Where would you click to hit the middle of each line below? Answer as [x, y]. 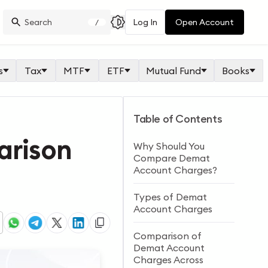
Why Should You [169, 146]
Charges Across [169, 260]
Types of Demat [170, 197]
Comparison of [168, 236]
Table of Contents [178, 119]
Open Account [205, 22]
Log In [145, 22]
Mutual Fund [173, 71]
